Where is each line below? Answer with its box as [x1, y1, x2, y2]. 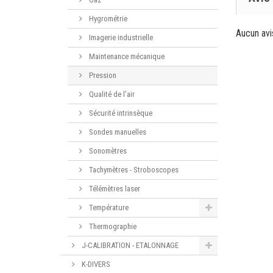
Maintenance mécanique [87, 51, 165, 61]
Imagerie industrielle [87, 32, 153, 42]
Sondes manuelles [87, 127, 146, 136]
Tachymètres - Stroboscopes [87, 165, 179, 174]
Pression [87, 70, 116, 80]
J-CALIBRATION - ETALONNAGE [80, 240, 179, 250]
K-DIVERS [80, 259, 110, 269]
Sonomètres [87, 146, 127, 155]
